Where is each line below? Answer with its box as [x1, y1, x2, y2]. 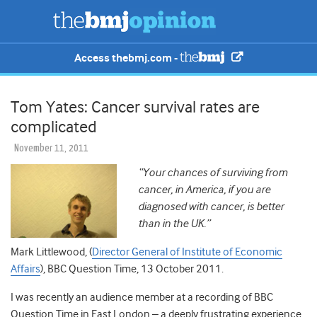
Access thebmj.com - [74, 51, 180, 65]
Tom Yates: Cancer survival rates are [11, 97, 260, 117]
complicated [11, 117, 97, 137]
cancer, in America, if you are [138, 183, 270, 197]
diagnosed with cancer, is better [138, 200, 284, 214]
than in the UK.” [138, 217, 210, 231]
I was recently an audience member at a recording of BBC [11, 291, 273, 304]
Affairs [11, 263, 40, 276]
